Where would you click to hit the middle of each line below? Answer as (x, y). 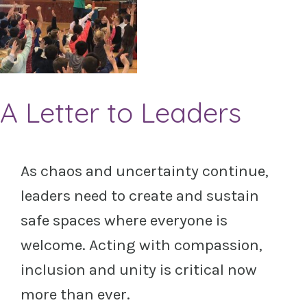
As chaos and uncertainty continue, (145, 171)
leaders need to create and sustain (140, 195)
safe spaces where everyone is (124, 220)
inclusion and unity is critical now (139, 269)
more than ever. (75, 294)
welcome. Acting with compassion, (142, 245)
